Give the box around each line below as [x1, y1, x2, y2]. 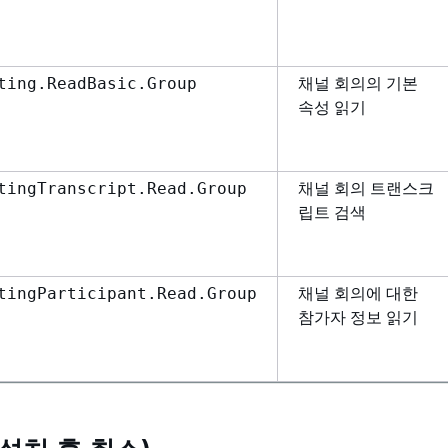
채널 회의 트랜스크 [298, 178, 434, 198]
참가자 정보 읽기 [298, 307, 418, 327]
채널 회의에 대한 [298, 283, 418, 303]
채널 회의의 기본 [298, 73, 418, 93]
